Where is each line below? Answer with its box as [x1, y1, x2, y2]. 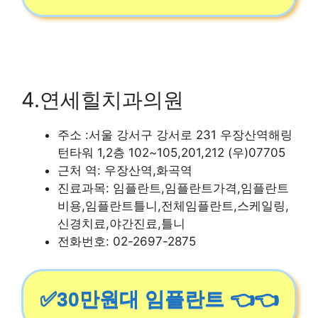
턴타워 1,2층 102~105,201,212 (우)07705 [57, 146, 285, 160]
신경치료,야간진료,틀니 [57, 216, 185, 231]
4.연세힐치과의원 [21, 87, 184, 112]
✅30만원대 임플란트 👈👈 [40, 287, 278, 310]
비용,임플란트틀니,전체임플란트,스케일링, [57, 199, 289, 213]
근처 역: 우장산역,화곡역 [57, 163, 192, 177]
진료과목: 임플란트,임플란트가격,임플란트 [57, 181, 289, 195]
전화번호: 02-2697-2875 [57, 234, 196, 248]
